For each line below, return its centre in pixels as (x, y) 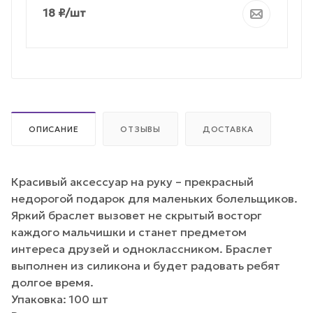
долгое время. (52, 282)
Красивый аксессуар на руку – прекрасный (132, 181)
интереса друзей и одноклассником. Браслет (142, 248)
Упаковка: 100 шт (60, 299)
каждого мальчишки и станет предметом (129, 232)
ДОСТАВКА (228, 129)
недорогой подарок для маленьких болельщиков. (154, 198)
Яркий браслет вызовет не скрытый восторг (137, 215)
